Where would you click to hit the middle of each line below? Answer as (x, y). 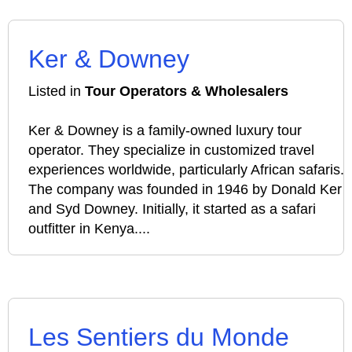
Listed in (57, 91)
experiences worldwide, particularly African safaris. (186, 170)
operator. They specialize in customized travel (171, 150)
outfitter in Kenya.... (89, 229)
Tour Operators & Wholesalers (187, 91)
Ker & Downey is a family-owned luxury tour (165, 130)
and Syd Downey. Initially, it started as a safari (172, 209)
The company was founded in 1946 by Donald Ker (185, 189)
